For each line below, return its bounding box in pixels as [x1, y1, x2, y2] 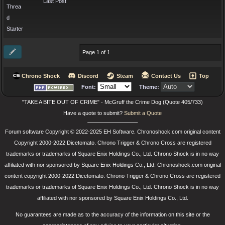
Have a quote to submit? [63, 110, 124, 116]
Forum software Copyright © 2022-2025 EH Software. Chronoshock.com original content [5, 129, 220, 135]
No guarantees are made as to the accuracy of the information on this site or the [15, 211, 210, 218]
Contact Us [151, 73, 181, 79]
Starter [7, 26, 23, 32]
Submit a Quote [124, 110, 162, 116]
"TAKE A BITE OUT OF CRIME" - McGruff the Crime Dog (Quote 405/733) [22, 99, 203, 105]
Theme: [139, 84, 161, 90]
